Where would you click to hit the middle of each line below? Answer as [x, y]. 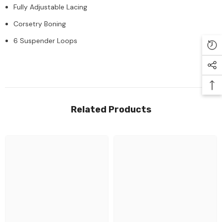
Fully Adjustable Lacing [50, 7]
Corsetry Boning [40, 24]
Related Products [111, 109]
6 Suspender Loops [45, 40]
